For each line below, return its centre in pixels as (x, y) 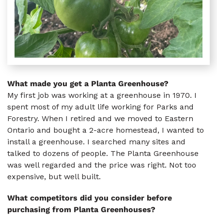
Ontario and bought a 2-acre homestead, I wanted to (106, 130)
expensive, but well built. (54, 177)
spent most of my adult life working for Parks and (101, 107)
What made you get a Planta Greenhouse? (88, 84)
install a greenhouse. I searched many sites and (96, 142)
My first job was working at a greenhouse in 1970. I (102, 95)
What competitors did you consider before (90, 198)
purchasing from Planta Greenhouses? (81, 209)
